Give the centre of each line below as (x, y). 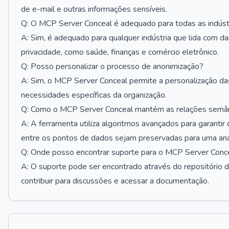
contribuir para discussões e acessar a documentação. (115, 181)
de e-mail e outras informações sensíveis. (94, 9)
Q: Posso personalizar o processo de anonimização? (112, 66)
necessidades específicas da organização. (94, 95)
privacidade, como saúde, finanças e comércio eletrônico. (120, 52)
